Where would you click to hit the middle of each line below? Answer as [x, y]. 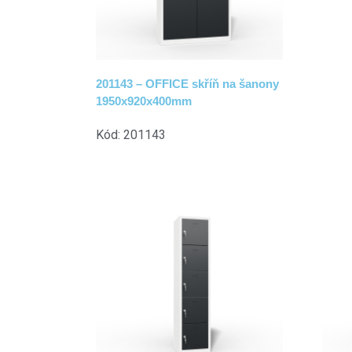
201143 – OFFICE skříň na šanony [187, 84]
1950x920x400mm [144, 101]
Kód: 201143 [131, 135]
